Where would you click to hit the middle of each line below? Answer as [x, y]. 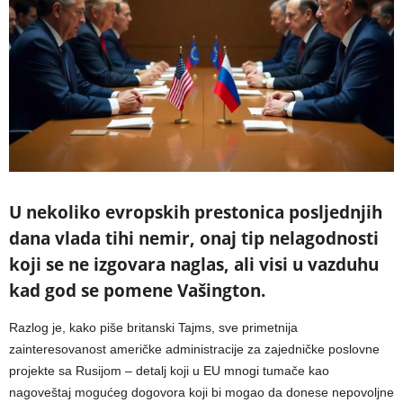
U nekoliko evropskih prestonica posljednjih [196, 212]
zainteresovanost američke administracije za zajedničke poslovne [194, 349]
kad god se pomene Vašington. [137, 290]
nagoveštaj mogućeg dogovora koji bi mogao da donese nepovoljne [201, 392]
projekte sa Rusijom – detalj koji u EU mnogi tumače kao [169, 370]
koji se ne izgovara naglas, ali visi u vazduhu [194, 264]
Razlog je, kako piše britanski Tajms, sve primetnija [153, 327]
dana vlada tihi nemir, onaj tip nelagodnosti [194, 238]
